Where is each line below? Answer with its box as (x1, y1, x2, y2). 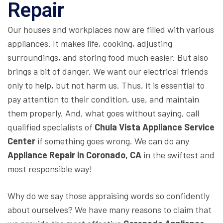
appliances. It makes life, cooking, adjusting (7, 38, 172, 49)
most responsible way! (7, 163, 92, 175)
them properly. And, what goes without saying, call (7, 108, 199, 119)
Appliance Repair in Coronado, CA (7, 149, 141, 161)
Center (7, 135, 35, 147)
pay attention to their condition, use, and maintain (7, 94, 199, 105)
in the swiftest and (141, 149, 215, 161)
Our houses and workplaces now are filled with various (7, 24, 214, 35)
